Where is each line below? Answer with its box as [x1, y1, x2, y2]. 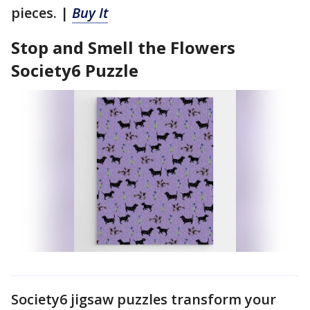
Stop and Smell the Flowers [11, 36, 235, 59]
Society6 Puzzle [11, 59, 138, 82]
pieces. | [11, 3, 72, 22]
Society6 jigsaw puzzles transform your [11, 289, 276, 309]
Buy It [72, 3, 108, 22]
